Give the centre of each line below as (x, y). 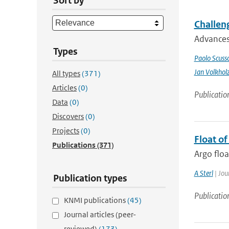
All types (66, 73)
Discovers (68, 116)
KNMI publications (96, 200)
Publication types (90, 178)
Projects (66, 131)
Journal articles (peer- (100, 214)
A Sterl (203, 173)
